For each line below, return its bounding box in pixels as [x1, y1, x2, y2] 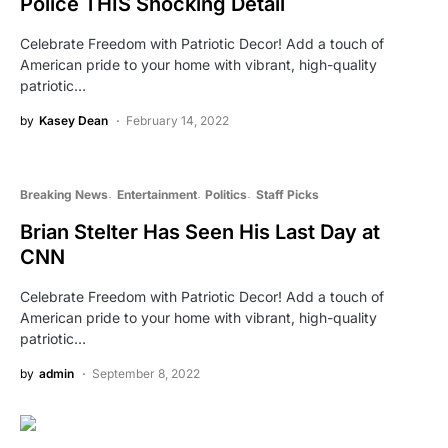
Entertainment [116, 186, 197, 202]
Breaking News [20, 186, 108, 202]
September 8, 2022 [92, 365, 200, 381]
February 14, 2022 [126, 112, 229, 128]
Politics [205, 186, 247, 202]
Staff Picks [255, 186, 319, 202]
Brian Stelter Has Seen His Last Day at [20, 219, 380, 244]
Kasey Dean [39, 112, 108, 128]
